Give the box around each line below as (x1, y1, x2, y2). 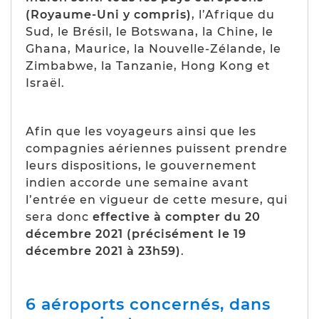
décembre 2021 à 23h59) (26, 244, 181, 258)
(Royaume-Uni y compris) (26, 7, 192, 21)
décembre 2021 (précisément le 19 (26, 226, 246, 241)
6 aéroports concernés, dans (26, 294, 271, 314)
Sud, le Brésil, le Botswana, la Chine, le (26, 24, 273, 38)
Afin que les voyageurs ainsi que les (26, 124, 256, 138)
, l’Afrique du (192, 7, 275, 21)
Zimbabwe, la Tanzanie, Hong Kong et (26, 58, 271, 73)
